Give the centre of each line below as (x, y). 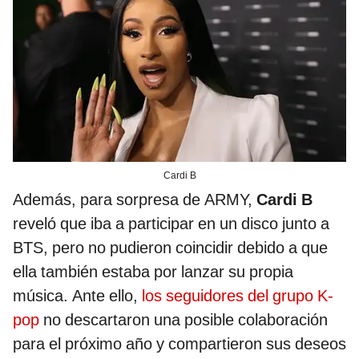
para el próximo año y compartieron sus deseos (179, 343)
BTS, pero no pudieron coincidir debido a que (170, 247)
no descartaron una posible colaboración (184, 319)
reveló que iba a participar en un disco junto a (171, 223)
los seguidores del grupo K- (238, 295)
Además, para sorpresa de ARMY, (135, 199)
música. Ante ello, (77, 295)
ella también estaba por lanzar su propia (153, 271)
